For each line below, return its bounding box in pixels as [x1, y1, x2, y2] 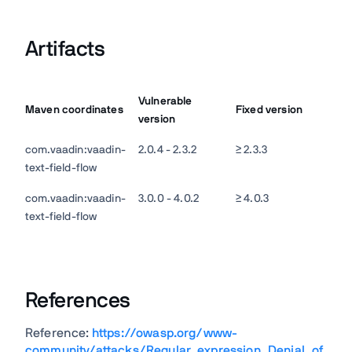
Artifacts [25, 38, 105, 60]
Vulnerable [138, 96, 192, 107]
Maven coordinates [25, 104, 123, 115]
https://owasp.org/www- [91, 327, 238, 339]
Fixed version [236, 104, 303, 115]
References [25, 290, 130, 311]
